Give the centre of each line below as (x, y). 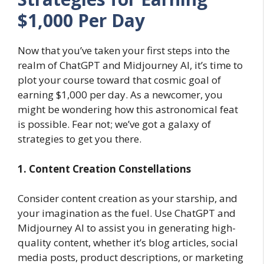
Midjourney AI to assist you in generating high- (127, 228)
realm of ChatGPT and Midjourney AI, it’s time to (130, 65)
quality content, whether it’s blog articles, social (128, 243)
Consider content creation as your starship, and (128, 199)
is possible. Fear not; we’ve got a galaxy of (114, 124)
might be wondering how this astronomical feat (128, 110)
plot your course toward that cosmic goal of (119, 80)
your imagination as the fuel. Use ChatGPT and (127, 213)
